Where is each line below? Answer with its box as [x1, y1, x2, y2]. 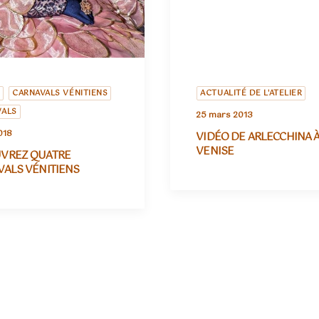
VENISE [196, 142, 234, 160]
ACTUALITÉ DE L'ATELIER [200, 87, 303, 100]
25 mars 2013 [196, 108, 253, 122]
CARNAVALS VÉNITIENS [11, 87, 108, 100]
